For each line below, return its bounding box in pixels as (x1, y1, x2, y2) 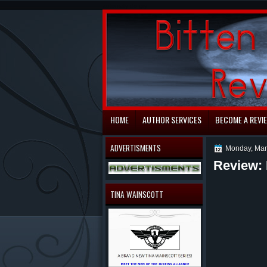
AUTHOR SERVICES (142, 113, 201, 126)
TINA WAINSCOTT (110, 188, 163, 200)
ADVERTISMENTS (110, 142, 161, 154)
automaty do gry (103, 2, 147, 9)
